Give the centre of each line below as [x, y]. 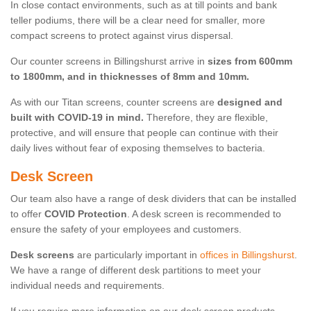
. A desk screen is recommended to [204, 214]
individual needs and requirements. [87, 286]
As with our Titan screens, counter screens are [114, 102]
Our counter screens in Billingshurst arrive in [109, 61]
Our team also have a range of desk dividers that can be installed [153, 199]
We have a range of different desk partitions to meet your [136, 270]
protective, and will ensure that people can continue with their [144, 133]
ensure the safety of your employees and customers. [126, 229]
